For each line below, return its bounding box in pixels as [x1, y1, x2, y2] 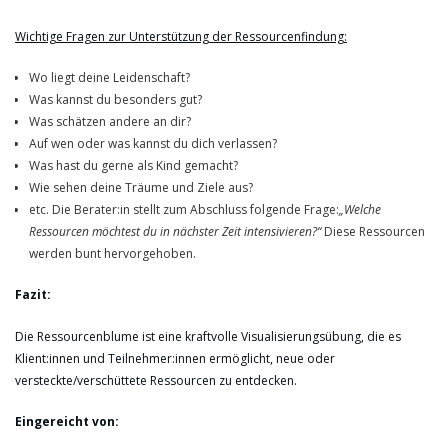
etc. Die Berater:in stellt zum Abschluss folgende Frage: [28, 201, 339, 219]
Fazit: [15, 286, 51, 304]
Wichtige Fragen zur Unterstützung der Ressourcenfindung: [15, 28, 347, 46]
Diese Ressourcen [320, 223, 425, 241]
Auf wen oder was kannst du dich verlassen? [28, 135, 277, 153]
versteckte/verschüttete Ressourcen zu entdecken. [15, 371, 297, 389]
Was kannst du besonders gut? [28, 91, 202, 109]
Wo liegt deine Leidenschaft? [28, 69, 190, 87]
